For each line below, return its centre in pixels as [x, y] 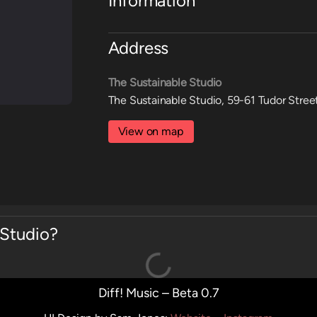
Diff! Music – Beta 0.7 [158, 293]
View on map [150, 131]
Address [138, 47]
